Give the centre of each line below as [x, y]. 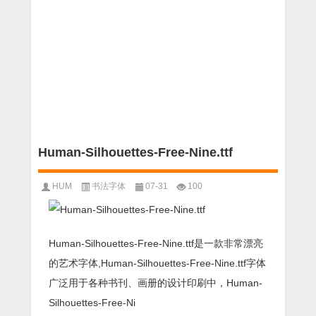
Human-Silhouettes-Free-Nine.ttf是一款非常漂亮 [156, 243]
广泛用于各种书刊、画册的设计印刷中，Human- [156, 283]
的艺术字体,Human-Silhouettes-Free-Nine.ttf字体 [157, 263]
